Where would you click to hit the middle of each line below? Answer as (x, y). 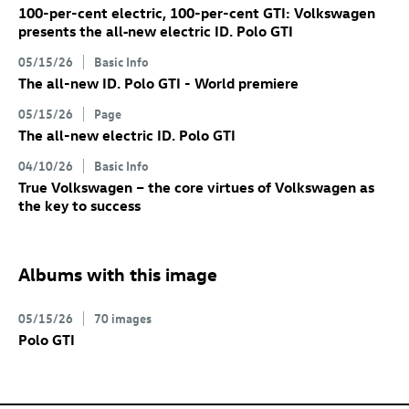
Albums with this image (118, 274)
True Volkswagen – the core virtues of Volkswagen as (196, 188)
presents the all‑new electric (116, 31)
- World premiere (240, 84)
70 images (123, 318)
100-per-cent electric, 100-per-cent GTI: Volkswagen (197, 13)
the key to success (79, 206)
